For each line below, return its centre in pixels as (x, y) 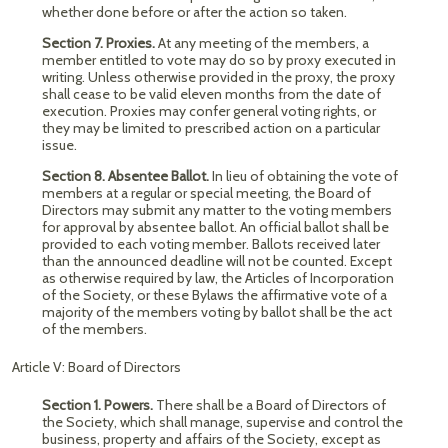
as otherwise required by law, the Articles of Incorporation (218, 278)
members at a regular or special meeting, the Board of (206, 193)
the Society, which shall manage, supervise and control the (222, 422)
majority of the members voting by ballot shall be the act (217, 312)
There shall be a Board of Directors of (271, 405)
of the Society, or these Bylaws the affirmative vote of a (214, 295)
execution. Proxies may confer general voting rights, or (209, 111)
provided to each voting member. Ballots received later (211, 244)
